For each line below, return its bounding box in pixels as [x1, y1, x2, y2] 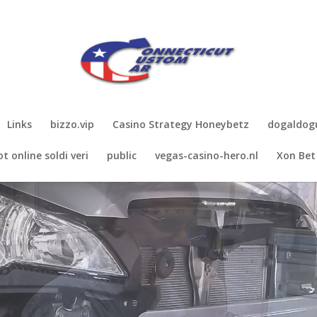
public [106, 149, 137, 162]
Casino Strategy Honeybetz [113, 117, 249, 131]
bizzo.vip [50, 117, 94, 131]
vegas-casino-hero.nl [154, 149, 258, 162]
